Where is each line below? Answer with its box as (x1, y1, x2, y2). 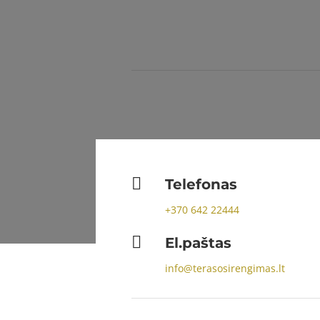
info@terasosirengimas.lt (165, 261, 286, 276)
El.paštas (165, 234, 232, 252)
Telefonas (165, 176, 238, 194)
